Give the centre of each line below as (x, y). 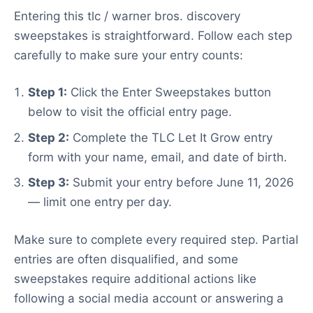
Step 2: (49, 137)
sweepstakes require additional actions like (135, 278)
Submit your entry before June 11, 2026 (182, 182)
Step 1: (48, 92)
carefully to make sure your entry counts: (129, 55)
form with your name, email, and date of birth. (158, 157)
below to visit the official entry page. (130, 112)
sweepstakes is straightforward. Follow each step (153, 35)
